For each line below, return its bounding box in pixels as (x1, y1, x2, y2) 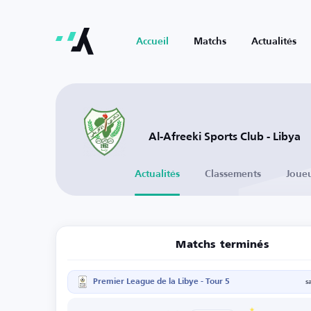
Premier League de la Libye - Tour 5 (93, 278, 230, 286)
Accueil (136, 37, 169, 47)
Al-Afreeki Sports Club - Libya (149, 131, 301, 143)
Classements (205, 169, 261, 179)
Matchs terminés (176, 239, 269, 250)
